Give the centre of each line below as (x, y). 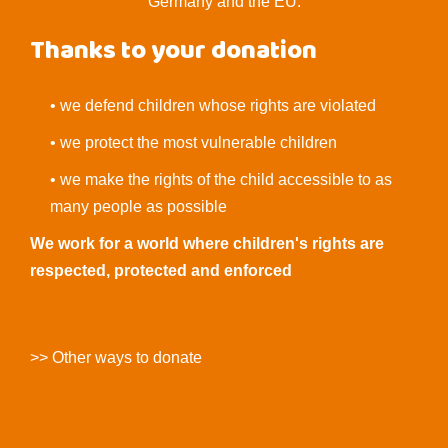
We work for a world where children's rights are (207, 243)
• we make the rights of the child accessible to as (221, 179)
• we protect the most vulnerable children (193, 142)
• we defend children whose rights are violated (213, 105)
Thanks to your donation (173, 53)
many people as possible (138, 206)
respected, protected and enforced (161, 270)
